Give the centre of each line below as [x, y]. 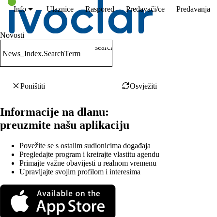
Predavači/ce [145, 9]
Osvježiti [144, 86]
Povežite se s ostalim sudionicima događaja [85, 145]
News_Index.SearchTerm [41, 54]
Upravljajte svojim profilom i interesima [80, 171]
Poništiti [32, 86]
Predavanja [193, 9]
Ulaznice [60, 9]
